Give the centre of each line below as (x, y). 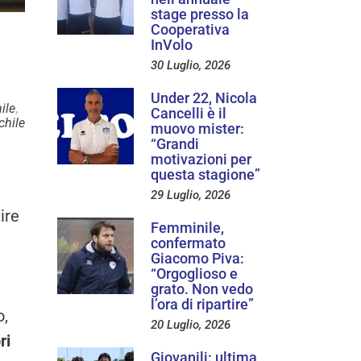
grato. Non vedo (202, 288)
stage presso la (200, 14)
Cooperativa (190, 29)
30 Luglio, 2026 (191, 65)
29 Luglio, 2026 (191, 195)
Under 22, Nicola (204, 98)
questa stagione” (205, 174)
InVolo (172, 44)
